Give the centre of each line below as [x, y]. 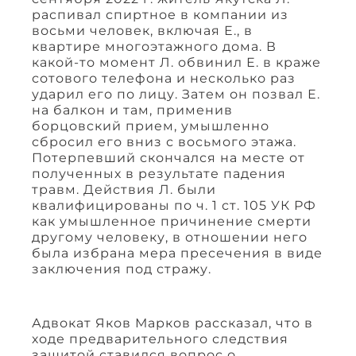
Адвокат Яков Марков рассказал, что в [172, 323]
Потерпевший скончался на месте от [168, 158]
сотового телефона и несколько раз [164, 79]
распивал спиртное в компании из [160, 15]
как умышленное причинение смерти [172, 222]
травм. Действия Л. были [124, 190]
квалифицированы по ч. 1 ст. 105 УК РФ [174, 206]
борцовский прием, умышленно [151, 126]
